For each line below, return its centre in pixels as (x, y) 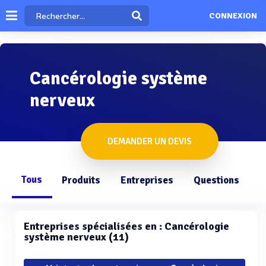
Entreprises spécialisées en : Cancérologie (126, 226)
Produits (81, 180)
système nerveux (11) (76, 237)
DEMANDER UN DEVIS (150, 141)
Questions (216, 180)
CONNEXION (233, 16)
